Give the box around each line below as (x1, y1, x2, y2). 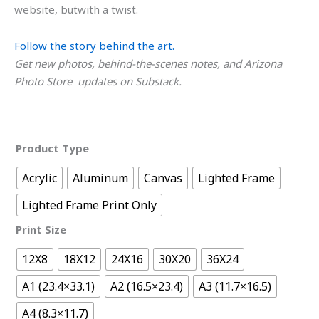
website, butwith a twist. (14, 1, 138, 16)
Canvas (144, 169, 182, 186)
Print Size (16, 222, 66, 237)
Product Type (16, 141, 89, 156)
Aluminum (73, 169, 128, 186)
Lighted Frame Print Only (22, 197, 157, 213)
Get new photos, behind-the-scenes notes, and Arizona (14, 56, 282, 70)
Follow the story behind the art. (14, 38, 174, 53)
